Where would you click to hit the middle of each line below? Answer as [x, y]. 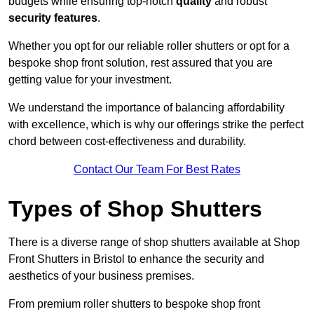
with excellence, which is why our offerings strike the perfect [156, 125]
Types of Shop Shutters [135, 209]
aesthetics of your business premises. [103, 276]
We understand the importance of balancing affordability [146, 108]
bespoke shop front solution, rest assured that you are [141, 63]
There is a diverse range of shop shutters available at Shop [154, 243]
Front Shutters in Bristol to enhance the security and [136, 259]
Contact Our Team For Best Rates [157, 170]
